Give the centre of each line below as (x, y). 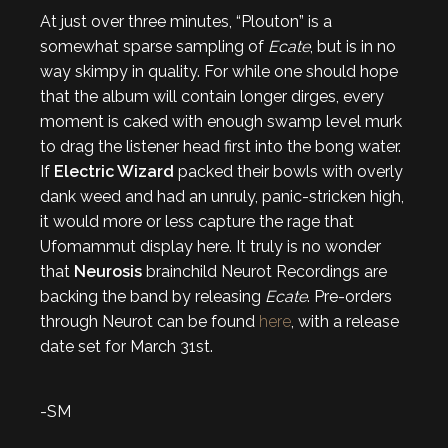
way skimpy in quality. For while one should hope (219, 71)
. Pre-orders (349, 296)
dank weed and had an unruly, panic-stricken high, (222, 196)
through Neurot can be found (149, 321)
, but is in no (353, 46)
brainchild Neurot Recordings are (266, 271)
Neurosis (110, 271)
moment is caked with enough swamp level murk (221, 121)
